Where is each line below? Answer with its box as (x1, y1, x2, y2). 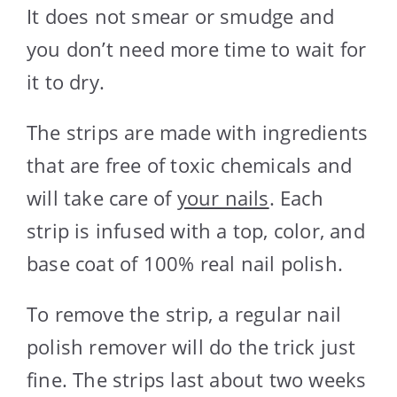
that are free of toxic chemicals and (27, 151, 353, 178)
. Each (269, 183, 323, 211)
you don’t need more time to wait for (27, 35, 367, 62)
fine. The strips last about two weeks (27, 365, 367, 393)
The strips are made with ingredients (27, 118, 369, 145)
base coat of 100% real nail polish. (27, 249, 344, 276)
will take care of (27, 183, 177, 211)
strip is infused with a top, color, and (27, 216, 365, 244)
